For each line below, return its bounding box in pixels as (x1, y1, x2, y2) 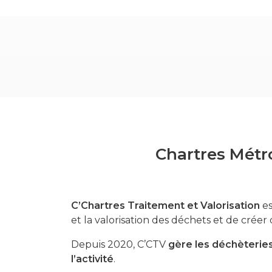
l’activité (71, 253, 114, 265)
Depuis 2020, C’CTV (71, 238, 168, 250)
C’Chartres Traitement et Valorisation (71, 199, 260, 211)
